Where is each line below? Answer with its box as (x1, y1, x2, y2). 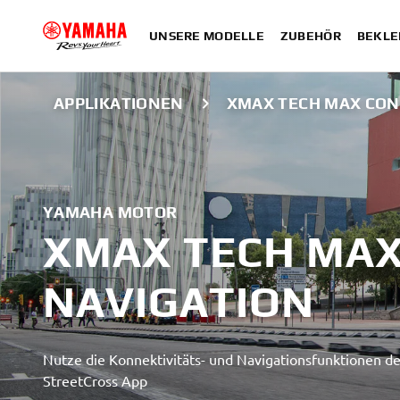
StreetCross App (43, 371, 147, 389)
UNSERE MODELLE (149, 29, 264, 43)
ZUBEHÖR (279, 29, 341, 43)
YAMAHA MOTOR (43, 203, 178, 221)
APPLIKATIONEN (54, 94, 184, 112)
